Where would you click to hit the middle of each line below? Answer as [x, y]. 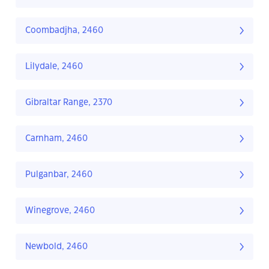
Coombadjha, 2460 [64, 31]
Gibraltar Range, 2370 [69, 103]
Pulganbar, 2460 [59, 175]
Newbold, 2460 [56, 247]
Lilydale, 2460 [54, 67]
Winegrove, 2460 [60, 211]
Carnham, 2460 [56, 139]
